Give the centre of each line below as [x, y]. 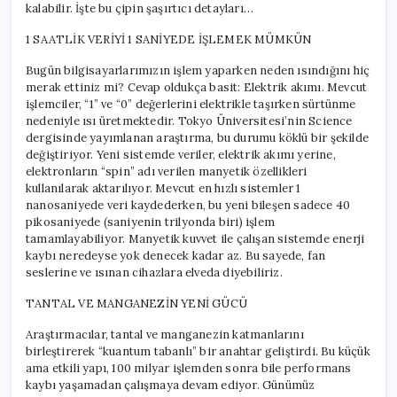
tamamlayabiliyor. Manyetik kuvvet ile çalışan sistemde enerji [195, 238]
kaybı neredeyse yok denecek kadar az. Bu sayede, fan [176, 255]
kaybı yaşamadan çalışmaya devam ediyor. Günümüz [171, 385]
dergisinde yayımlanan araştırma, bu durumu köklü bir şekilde [197, 137]
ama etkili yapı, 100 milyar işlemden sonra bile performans [189, 368]
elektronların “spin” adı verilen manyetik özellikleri [167, 171]
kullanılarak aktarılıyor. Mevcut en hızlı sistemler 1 [163, 188]
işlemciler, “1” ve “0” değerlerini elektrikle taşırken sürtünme [191, 104]
